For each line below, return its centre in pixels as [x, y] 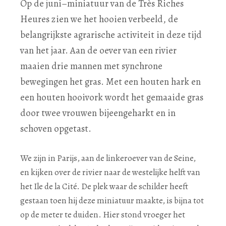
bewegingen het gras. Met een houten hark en [110, 82]
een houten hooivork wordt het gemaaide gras [112, 97]
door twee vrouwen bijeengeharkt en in [98, 113]
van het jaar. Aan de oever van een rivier [98, 50]
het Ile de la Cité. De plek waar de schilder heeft [104, 187]
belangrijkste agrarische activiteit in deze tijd [111, 35]
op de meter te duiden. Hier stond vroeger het [103, 215]
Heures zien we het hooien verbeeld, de [99, 19]
